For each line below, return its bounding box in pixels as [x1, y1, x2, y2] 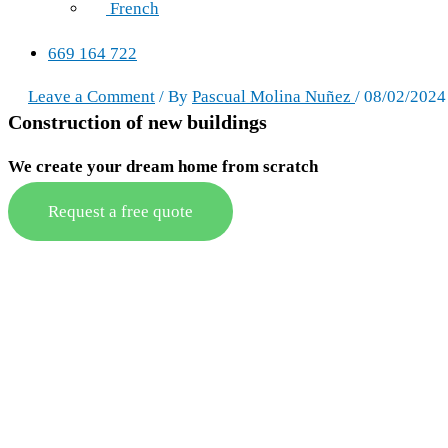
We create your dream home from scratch [8, 157, 318, 176]
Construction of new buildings [8, 111, 267, 133]
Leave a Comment [28, 87, 155, 106]
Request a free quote [48, 202, 193, 221]
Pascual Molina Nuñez [192, 87, 355, 106]
